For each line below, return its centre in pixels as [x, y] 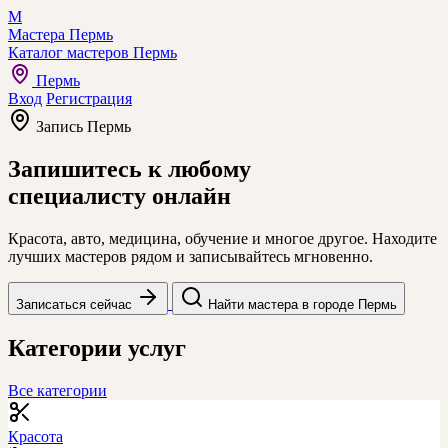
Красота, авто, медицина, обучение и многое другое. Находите [222, 238]
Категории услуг [97, 347]
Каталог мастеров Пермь [92, 52]
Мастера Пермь [60, 34]
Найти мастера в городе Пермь [302, 304]
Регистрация [89, 98]
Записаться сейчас [76, 304]
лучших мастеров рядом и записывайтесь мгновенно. [190, 256]
